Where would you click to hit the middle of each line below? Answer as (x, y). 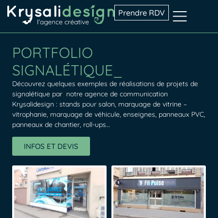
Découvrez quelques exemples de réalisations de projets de (105, 84)
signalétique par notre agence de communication (90, 94)
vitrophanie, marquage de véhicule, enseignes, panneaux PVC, (109, 114)
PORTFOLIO (53, 53)
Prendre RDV (141, 13)
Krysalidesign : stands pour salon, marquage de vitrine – (100, 104)
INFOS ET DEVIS (51, 146)
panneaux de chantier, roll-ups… (62, 125)
